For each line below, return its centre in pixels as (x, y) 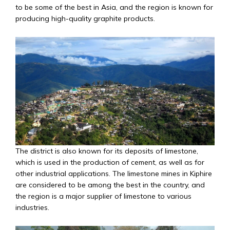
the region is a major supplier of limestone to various (103, 196)
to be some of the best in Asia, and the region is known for (114, 7)
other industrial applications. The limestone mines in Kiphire (114, 174)
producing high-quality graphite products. (85, 18)
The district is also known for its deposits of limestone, (107, 151)
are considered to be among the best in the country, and (110, 185)
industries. (32, 208)
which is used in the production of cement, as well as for (110, 162)
